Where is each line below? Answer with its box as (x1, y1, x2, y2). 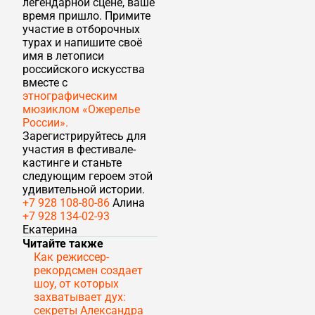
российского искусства (22, 63, 145, 77)
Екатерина (22, 223, 77, 237)
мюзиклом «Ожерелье (22, 103, 140, 117)
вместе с (22, 76, 67, 90)
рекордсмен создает (34, 264, 143, 278)
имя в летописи (22, 49, 104, 63)
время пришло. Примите (22, 9, 150, 23)
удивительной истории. (22, 183, 145, 197)
